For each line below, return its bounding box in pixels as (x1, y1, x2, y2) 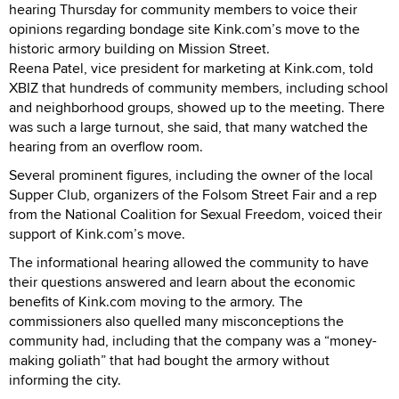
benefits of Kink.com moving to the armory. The (9, 290, 303, 312)
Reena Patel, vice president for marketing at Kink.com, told (9, 57, 373, 78)
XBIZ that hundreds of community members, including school (9, 77, 388, 98)
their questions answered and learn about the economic (9, 271, 355, 292)
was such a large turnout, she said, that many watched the (9, 116, 368, 137)
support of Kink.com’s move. (9, 223, 185, 244)
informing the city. (9, 369, 121, 390)
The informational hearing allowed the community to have (9, 251, 369, 273)
